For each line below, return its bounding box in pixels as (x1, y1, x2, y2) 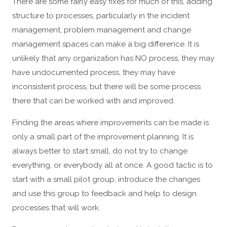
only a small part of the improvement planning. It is (12, 132, 194, 141)
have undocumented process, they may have (12, 67, 175, 77)
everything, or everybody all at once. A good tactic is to (12, 160, 213, 170)
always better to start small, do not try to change (12, 146, 187, 156)
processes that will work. (12, 203, 100, 212)
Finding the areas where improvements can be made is (12, 118, 209, 127)
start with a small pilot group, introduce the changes (12, 174, 200, 184)
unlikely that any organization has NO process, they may (12, 53, 214, 63)
